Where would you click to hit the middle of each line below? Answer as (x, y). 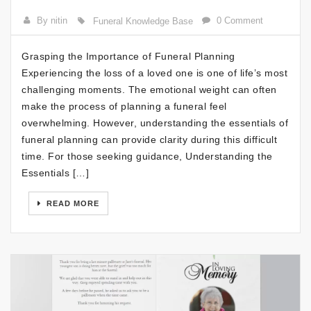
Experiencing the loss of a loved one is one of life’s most (154, 73)
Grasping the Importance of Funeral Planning (128, 56)
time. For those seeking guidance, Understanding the (147, 156)
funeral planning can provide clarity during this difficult (149, 139)
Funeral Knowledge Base (143, 21)
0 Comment (240, 20)
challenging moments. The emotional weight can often (149, 89)
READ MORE (72, 203)
